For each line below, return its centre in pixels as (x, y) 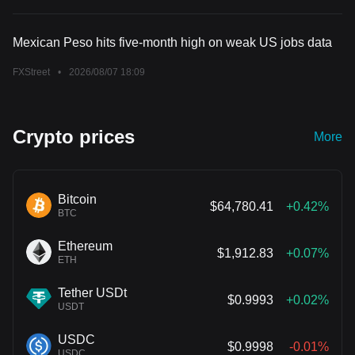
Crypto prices (74, 137)
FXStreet (31, 73)
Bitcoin (77, 200)
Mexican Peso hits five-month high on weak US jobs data (172, 43)
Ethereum (85, 246)
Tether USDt (92, 293)
